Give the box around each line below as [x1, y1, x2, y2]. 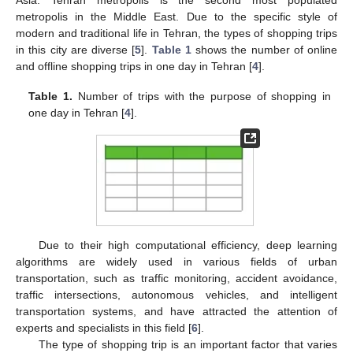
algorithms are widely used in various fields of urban [16, 255, 337, 268]
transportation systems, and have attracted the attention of [16, 304, 337, 318]
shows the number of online [191, 43, 337, 56]
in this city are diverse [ [16, 43, 136, 56]
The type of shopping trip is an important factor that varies [38, 337, 337, 351]
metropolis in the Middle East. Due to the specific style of [16, 9, 337, 23]
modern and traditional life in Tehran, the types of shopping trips [16, 26, 337, 39]
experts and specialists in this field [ [16, 321, 191, 334]
